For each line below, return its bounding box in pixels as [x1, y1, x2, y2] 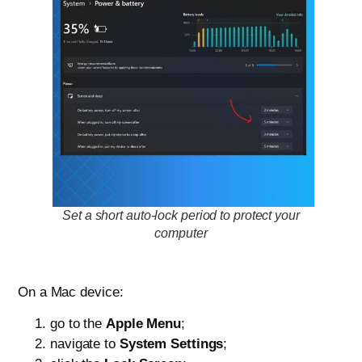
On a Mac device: [18, 284, 124, 300]
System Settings [119, 336, 224, 352]
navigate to [50, 336, 120, 352]
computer [154, 225, 208, 240]
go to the [50, 316, 106, 332]
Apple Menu [106, 316, 181, 332]
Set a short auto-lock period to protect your [62, 208, 300, 222]
